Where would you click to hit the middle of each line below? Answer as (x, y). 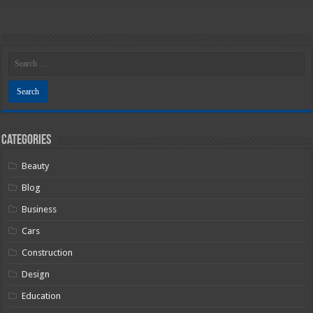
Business (39, 210)
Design (36, 275)
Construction (48, 253)
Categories (27, 141)
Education (42, 296)
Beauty (36, 166)
